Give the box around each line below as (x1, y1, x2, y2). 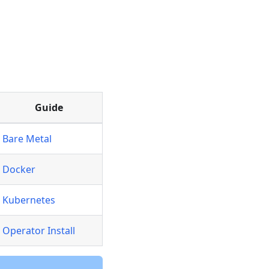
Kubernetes (2, 193, 55, 207)
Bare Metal (2, 132, 52, 146)
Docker (2, 163, 35, 177)
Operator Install (2, 224, 75, 238)
